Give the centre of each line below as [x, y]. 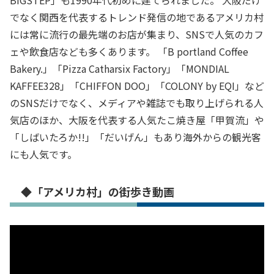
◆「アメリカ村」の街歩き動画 [98, 191]
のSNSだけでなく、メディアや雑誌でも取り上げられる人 [137, 102]
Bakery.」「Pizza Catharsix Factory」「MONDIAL [120, 68]
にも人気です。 [43, 154]
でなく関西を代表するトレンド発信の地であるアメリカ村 [137, 17]
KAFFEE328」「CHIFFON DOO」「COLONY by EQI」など [137, 85]
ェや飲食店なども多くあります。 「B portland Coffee [129, 51]
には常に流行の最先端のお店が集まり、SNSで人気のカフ [137, 34]
